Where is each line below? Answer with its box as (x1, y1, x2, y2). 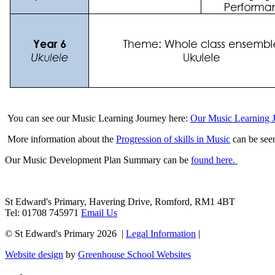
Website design (5, 249, 63, 260)
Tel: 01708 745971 (5, 207, 81, 219)
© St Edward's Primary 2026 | (5, 228, 126, 239)
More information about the (5, 134, 116, 145)
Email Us (81, 207, 117, 219)
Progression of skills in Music (116, 134, 230, 145)
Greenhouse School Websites (78, 249, 191, 260)
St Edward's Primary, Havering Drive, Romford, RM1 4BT (5, 196, 235, 207)
